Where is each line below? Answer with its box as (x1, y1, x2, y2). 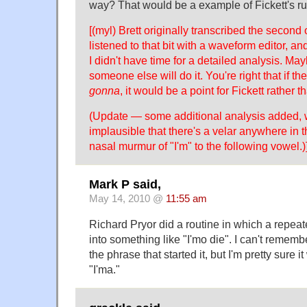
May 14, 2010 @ (89, 193, 166, 205)
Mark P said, (89, 177, 161, 192)
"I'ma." (89, 263, 120, 276)
